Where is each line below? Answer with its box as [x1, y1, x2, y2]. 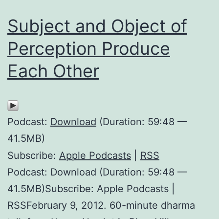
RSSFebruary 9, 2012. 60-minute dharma [7, 199, 195, 211]
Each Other [7, 60, 99, 82]
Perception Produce [7, 37, 170, 59]
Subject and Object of [7, 15, 187, 37]
